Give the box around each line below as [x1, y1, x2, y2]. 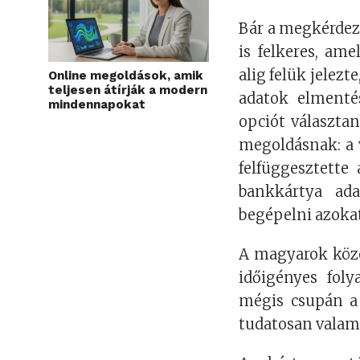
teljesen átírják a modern [48, 83, 207, 98]
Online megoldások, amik [48, 68, 203, 84]
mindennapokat [48, 97, 145, 112]
